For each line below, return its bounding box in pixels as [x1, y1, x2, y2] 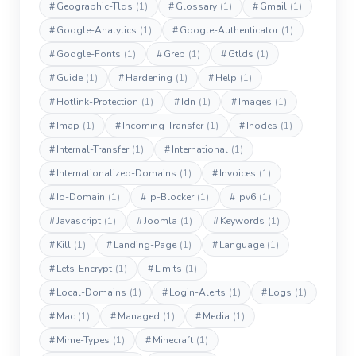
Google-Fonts [56, 48, 121, 60]
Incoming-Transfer [122, 119, 203, 132]
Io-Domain [56, 191, 105, 203]
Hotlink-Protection [56, 95, 138, 108]
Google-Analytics [56, 24, 137, 37]
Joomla [144, 215, 177, 227]
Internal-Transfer [56, 143, 129, 156]
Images [238, 95, 272, 108]
